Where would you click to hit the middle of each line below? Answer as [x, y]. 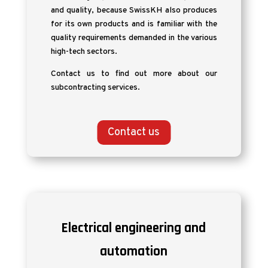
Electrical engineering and [134, 228]
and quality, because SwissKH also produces [134, 10]
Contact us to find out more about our [134, 74]
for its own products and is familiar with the [134, 24]
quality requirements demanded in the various [134, 38]
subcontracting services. [95, 88]
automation [134, 252]
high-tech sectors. [84, 52]
